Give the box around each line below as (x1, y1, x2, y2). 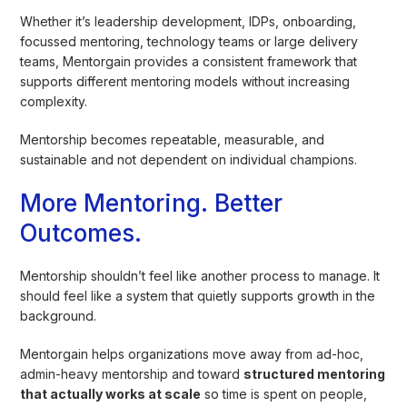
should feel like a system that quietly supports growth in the (20, 287, 376, 303)
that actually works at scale (20, 385, 202, 402)
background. (20, 307, 97, 323)
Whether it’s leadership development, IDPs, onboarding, (20, 13, 357, 29)
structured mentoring (243, 365, 386, 382)
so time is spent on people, (201, 385, 368, 402)
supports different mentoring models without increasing (20, 73, 351, 89)
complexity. (20, 93, 88, 109)
